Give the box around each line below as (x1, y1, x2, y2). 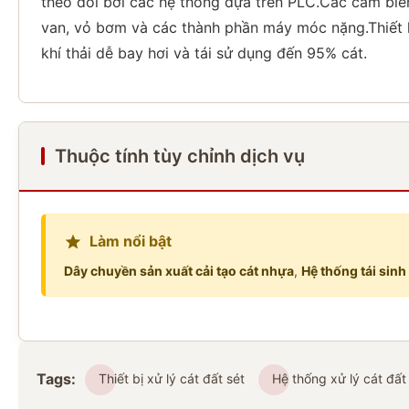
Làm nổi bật (89, 232, 172, 250)
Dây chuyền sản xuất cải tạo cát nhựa (64, 263, 294, 278)
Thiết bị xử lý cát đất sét (99, 371, 245, 386)
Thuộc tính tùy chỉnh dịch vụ (55, 145, 305, 167)
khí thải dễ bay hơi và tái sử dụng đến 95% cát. (41, 44, 367, 62)
